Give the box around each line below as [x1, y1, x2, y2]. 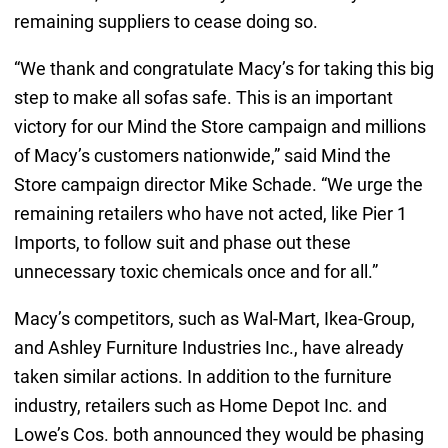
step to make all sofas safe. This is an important [13, 86, 393, 108]
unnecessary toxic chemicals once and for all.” [13, 260, 378, 282]
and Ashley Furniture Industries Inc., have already [13, 336, 404, 358]
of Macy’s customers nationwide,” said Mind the [13, 144, 391, 166]
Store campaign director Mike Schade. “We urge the [13, 173, 423, 195]
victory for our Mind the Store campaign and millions [13, 115, 426, 137]
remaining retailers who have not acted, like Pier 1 [13, 202, 407, 224]
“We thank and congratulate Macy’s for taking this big [13, 57, 434, 79]
